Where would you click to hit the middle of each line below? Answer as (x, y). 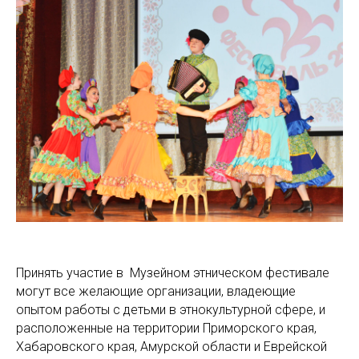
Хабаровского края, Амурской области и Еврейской (171, 346)
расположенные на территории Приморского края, (166, 328)
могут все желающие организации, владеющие (156, 291)
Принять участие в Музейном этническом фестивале (173, 272)
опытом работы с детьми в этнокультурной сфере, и (171, 309)
